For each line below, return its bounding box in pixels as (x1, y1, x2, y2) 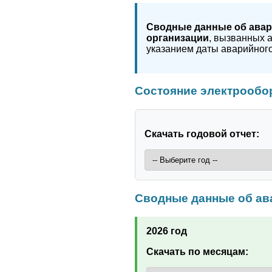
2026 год (146, 225, 187, 236)
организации (146, 32, 209, 43)
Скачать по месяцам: (146, 246, 248, 257)
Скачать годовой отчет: (144, 129, 259, 140)
